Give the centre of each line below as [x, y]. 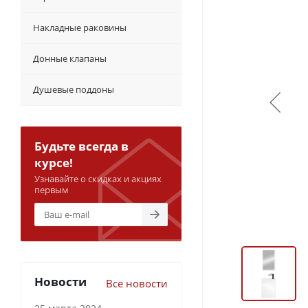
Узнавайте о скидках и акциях [98, 179]
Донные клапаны [70, 59]
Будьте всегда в [81, 146]
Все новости [137, 284]
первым [52, 190]
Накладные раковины [80, 28]
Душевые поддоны [74, 90]
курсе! [54, 163]
